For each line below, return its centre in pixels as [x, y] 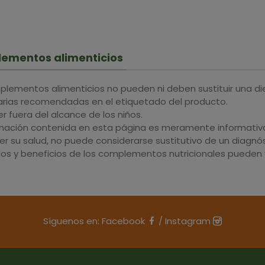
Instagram [189, 221]
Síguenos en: [72, 221]
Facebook [125, 221]
